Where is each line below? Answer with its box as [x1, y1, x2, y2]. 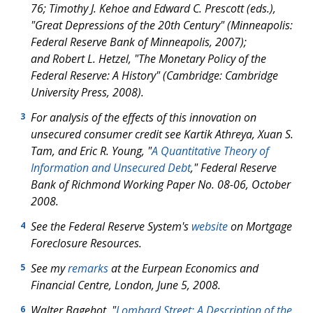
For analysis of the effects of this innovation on [31, 110, 256, 125]
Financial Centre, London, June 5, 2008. [31, 277, 221, 293]
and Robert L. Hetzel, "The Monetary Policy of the [31, 51, 266, 66]
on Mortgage [228, 219, 292, 234]
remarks [68, 261, 108, 276]
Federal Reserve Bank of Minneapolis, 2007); [31, 34, 247, 50]
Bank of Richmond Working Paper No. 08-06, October [31, 177, 291, 192]
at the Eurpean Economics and [108, 261, 259, 276]
